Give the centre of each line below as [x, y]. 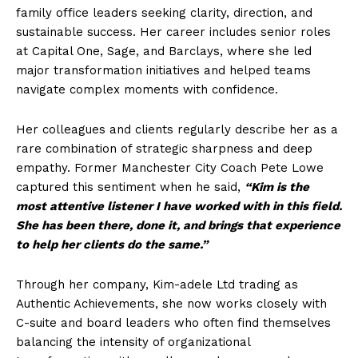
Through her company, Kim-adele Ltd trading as [157, 284]
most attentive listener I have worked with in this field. [179, 206]
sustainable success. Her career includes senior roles [173, 32]
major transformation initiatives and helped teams [163, 70]
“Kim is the [277, 187]
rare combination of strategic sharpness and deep [164, 149]
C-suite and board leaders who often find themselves [173, 323]
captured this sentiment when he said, [130, 187]
